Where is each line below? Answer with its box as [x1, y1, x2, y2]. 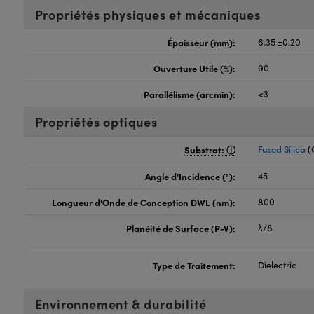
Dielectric [258, 259, 297, 271]
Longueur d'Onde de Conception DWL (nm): [52, 196, 236, 208]
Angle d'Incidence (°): [145, 170, 236, 182]
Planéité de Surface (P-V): [126, 221, 236, 234]
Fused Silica [258, 143, 306, 156]
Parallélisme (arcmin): [144, 88, 236, 100]
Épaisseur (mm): [168, 36, 236, 48]
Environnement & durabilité [34, 295, 207, 313]
